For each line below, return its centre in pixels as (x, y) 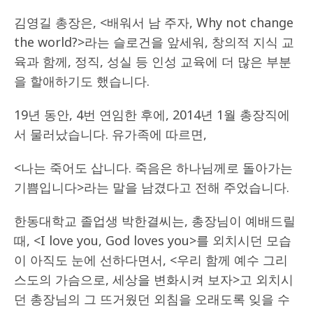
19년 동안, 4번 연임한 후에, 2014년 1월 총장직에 (152, 114)
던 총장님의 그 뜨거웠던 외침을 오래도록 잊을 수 (152, 299)
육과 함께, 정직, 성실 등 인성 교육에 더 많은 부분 (153, 61)
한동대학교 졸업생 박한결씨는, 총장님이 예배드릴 (155, 220)
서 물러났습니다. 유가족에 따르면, (110, 134)
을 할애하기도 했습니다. (82, 81)
